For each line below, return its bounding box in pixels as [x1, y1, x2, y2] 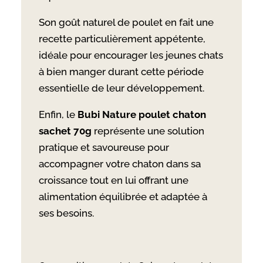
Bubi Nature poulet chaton [77, 108, 206, 120]
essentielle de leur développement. [38, 82, 204, 94]
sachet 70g [38, 124, 92, 137]
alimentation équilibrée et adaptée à [38, 190, 207, 203]
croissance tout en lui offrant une [38, 174, 188, 186]
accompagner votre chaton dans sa [38, 157, 201, 170]
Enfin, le [38, 108, 77, 120]
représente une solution [91, 124, 204, 137]
